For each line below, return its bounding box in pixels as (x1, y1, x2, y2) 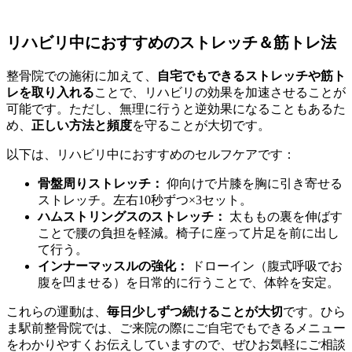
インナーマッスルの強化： (38, 259, 189, 273)
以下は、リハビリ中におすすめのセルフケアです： (6, 148, 295, 162)
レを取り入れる (6, 86, 94, 100)
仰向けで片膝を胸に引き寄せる (163, 177, 343, 191)
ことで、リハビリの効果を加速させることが (94, 86, 346, 100)
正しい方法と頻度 (31, 119, 132, 133)
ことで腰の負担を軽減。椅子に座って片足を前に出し (38, 226, 339, 240)
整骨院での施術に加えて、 (6, 69, 157, 83)
